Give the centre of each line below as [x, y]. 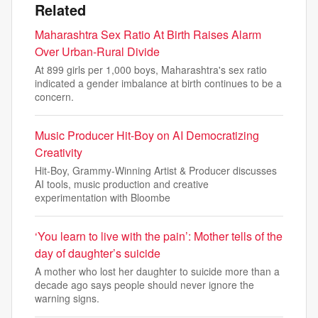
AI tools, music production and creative [122, 184]
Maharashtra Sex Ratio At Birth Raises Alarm [148, 34]
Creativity [59, 152]
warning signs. [67, 298]
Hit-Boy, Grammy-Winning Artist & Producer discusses [156, 170]
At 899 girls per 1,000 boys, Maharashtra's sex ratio [151, 70]
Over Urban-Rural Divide [97, 51]
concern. [54, 97]
